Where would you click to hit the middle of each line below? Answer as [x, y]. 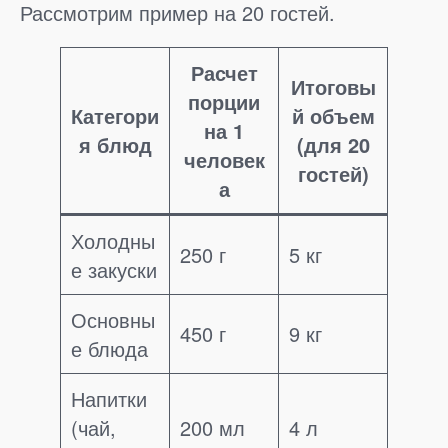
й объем [333, 116]
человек [224, 160]
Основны [113, 320]
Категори [115, 116]
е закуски [114, 270]
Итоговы [333, 87]
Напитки [109, 399]
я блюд [115, 145]
